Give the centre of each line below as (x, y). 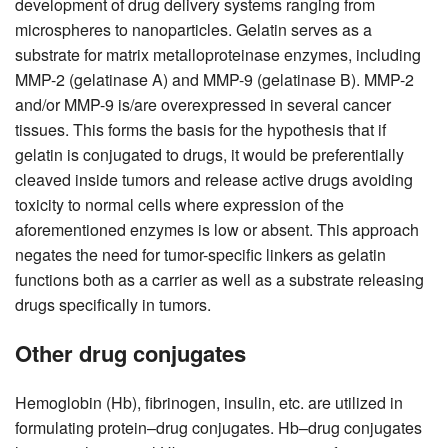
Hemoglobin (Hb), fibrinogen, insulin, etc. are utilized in (209, 402)
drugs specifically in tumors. (113, 304)
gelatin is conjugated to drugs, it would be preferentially (209, 154)
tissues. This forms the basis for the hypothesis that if (200, 129)
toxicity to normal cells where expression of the (179, 204)
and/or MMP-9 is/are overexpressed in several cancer (203, 104)
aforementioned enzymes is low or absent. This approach (217, 229)
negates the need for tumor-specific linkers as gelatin (200, 254)
